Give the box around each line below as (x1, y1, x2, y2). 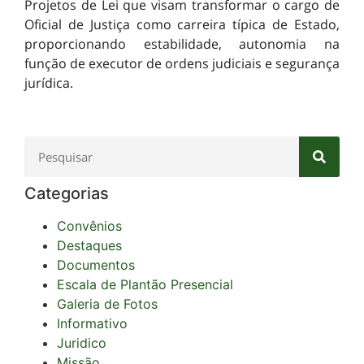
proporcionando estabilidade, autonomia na (24, 35, 340, 53)
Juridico (57, 335, 106, 352)
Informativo (57, 315, 128, 332)
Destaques (57, 237, 122, 254)
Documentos (57, 257, 135, 274)
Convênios (57, 218, 122, 235)
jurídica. (24, 74, 73, 92)
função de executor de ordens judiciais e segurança (24, 54, 340, 72)
